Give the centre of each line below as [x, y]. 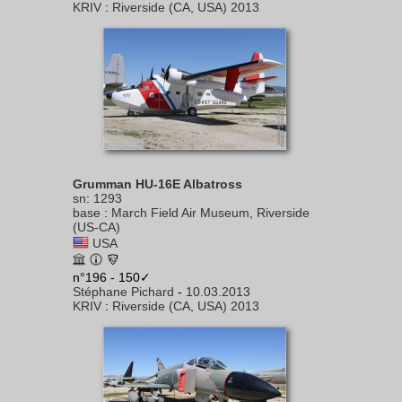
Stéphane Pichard [123, 292]
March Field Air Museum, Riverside [210, 213]
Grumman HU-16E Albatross [157, 184]
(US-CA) [96, 227]
